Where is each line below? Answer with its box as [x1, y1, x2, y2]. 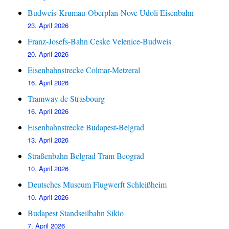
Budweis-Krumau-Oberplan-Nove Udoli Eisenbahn [28, 7, 194, 18]
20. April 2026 [28, 49, 69, 59]
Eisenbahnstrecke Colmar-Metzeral [28, 64, 141, 76]
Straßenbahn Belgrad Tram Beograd [28, 150, 145, 162]
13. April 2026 [28, 135, 69, 145]
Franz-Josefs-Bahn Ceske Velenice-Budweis [28, 36, 172, 47]
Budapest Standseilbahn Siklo [28, 208, 124, 219]
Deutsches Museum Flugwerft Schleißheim [28, 179, 167, 190]
